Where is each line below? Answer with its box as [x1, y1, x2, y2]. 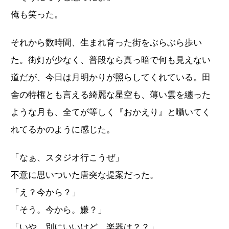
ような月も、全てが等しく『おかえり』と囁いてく [11, 107, 211, 118]
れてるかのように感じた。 [11, 125, 115, 135]
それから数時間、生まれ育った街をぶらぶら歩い [11, 38, 202, 48]
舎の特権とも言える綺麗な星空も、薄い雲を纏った [11, 90, 211, 100]
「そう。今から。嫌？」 [11, 205, 106, 215]
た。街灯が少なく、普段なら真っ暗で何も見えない [11, 55, 211, 65]
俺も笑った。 [11, 10, 63, 20]
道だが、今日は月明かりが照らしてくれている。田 [11, 73, 211, 83]
